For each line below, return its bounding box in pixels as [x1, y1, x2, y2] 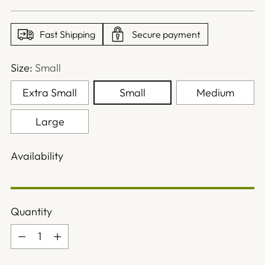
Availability [11, 148, 63, 163]
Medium [196, 85, 234, 99]
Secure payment [132, 28, 201, 40]
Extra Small [22, 85, 77, 99]
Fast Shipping [40, 28, 95, 40]
